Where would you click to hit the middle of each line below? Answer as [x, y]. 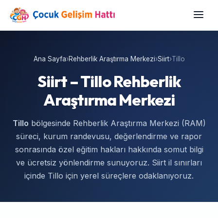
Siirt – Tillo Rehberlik [109, 82]
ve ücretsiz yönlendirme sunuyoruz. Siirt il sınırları [109, 163]
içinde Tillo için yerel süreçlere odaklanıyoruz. [109, 176]
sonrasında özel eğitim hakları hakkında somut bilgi [109, 150]
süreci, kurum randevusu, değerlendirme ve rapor [109, 136]
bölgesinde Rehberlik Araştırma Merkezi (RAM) [117, 123]
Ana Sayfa [50, 59]
